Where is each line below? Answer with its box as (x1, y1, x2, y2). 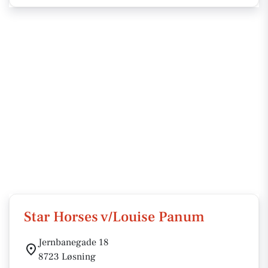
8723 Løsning (38, 251, 96, 263)
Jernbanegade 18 (38, 236, 109, 248)
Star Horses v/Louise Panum (24, 208, 205, 226)
